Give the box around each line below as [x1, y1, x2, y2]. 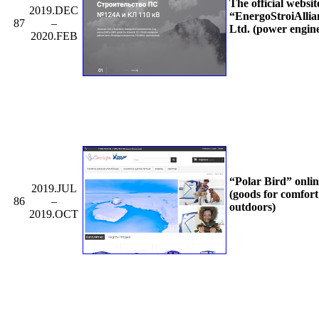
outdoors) [229, 200, 276, 213]
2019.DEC [29, 4, 78, 16]
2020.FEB [30, 29, 78, 42]
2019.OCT [29, 207, 78, 220]
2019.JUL [31, 182, 77, 194]
